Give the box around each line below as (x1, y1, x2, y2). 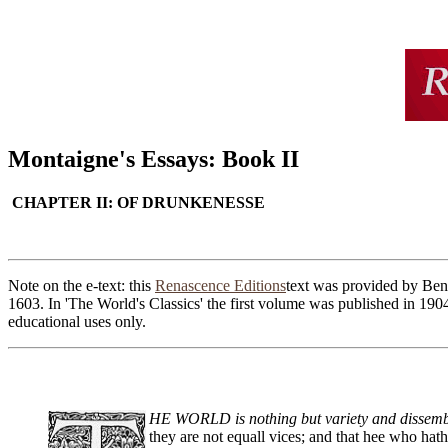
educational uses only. (8, 313, 146, 331)
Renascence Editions (155, 277, 286, 295)
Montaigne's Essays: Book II (8, 145, 299, 172)
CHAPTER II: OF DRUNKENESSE (8, 194, 265, 212)
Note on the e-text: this (8, 277, 155, 295)
